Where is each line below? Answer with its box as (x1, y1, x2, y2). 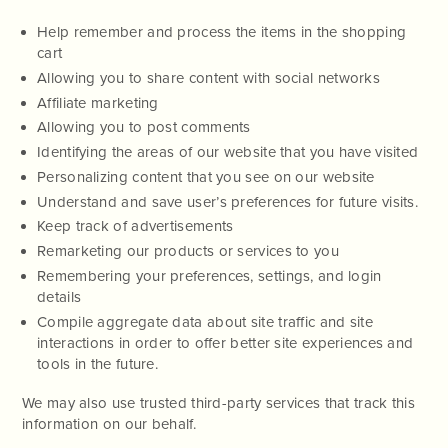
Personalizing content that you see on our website (37, 167, 375, 186)
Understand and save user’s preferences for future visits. (37, 192, 419, 211)
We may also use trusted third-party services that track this (22, 394, 415, 413)
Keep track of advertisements (37, 217, 234, 236)
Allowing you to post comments (37, 118, 251, 137)
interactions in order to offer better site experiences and (37, 333, 414, 352)
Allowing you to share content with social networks (37, 68, 380, 87)
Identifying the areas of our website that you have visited (37, 143, 419, 161)
